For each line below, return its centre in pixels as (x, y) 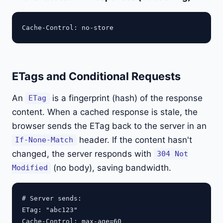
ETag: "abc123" (50, 210)
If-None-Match (44, 140)
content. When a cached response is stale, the (105, 112)
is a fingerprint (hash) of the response (126, 98)
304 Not (173, 154)
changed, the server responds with (83, 154)
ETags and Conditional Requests (96, 76)
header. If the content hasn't (134, 140)
